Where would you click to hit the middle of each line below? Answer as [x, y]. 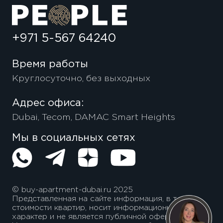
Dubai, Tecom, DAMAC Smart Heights [93, 118]
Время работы [50, 64]
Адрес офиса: [48, 103]
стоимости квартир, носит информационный [96, 208]
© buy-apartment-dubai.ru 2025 [72, 190]
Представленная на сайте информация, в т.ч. [98, 199]
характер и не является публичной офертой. [98, 217]
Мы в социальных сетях [73, 138]
